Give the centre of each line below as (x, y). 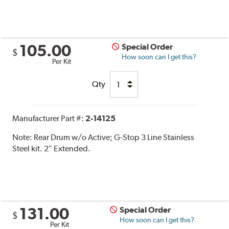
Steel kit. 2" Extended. (52, 149)
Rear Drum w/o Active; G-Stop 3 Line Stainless (114, 138)
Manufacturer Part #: (49, 119)
